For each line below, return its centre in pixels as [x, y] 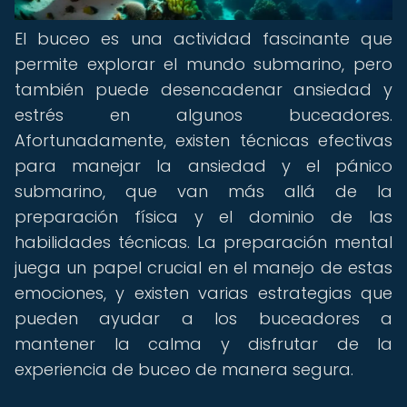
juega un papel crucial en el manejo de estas [203, 268]
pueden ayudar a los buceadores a [203, 318]
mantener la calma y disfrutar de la [203, 344]
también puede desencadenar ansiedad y [203, 89]
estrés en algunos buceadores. [203, 115]
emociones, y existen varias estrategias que [203, 293]
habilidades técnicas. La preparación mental [203, 242]
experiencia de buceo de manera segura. [184, 369]
